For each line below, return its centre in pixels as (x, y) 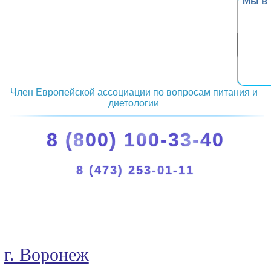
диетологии (134, 103)
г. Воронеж (46, 254)
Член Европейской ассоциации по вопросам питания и (134, 92)
